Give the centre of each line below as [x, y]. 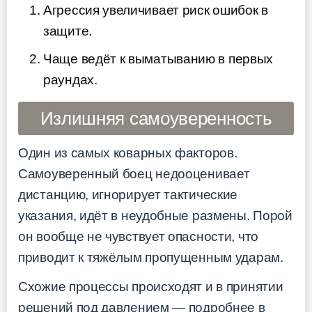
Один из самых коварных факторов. [128, 153]
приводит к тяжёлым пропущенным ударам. [151, 257]
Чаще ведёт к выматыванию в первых [158, 58]
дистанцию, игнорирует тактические [128, 194]
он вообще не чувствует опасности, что [138, 236]
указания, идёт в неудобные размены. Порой [155, 215]
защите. [68, 31]
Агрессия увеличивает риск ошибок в [156, 10]
